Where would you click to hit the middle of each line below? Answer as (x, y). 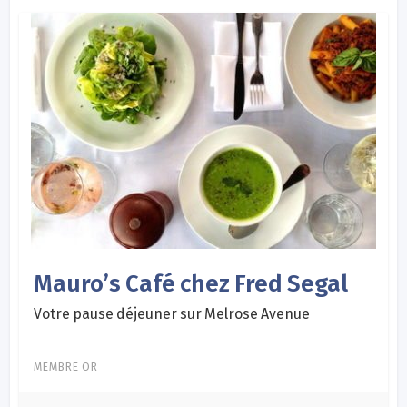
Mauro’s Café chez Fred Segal (191, 283)
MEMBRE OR (66, 367)
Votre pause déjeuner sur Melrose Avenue (172, 313)
